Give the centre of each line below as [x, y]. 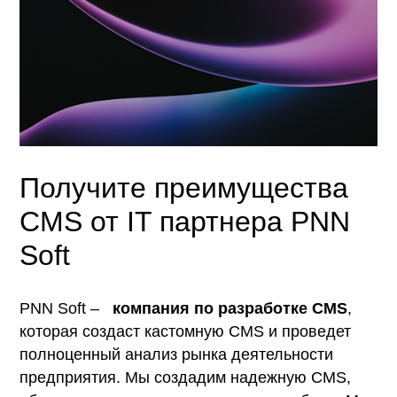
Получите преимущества [184, 188]
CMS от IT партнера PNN [185, 222]
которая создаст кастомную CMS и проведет [186, 332]
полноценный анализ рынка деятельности [177, 355]
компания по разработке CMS [226, 309]
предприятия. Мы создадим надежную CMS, [186, 378]
